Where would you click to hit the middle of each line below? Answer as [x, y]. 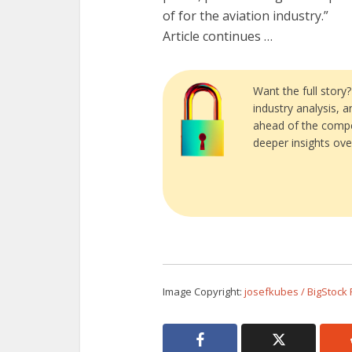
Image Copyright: [203, 291]
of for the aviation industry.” [246, 15]
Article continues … [218, 36]
